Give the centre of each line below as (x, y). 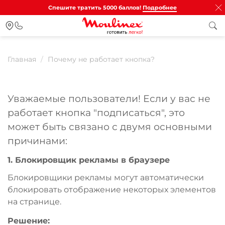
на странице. (34, 201)
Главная (22, 59)
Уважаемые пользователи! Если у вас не (109, 98)
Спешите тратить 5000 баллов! (95, 8)
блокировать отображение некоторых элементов (112, 189)
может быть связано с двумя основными (110, 127)
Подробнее (160, 8)
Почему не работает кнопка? (101, 59)
